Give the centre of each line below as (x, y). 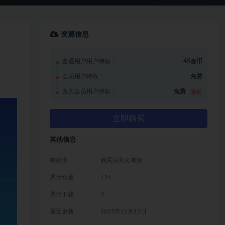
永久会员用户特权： (90, 91)
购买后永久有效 (121, 160)
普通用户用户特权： (90, 61)
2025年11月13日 (123, 211)
